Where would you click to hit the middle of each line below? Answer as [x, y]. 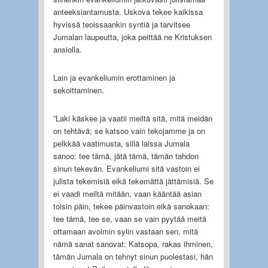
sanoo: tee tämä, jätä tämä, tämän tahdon [126, 156]
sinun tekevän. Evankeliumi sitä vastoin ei [126, 168]
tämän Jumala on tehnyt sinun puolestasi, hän [133, 256]
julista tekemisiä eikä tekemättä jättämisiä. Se [133, 181]
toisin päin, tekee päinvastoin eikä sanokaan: [131, 206]
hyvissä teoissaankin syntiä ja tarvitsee [121, 24]
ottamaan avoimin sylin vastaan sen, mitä [125, 231]
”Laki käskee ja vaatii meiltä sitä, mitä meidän [133, 118]
